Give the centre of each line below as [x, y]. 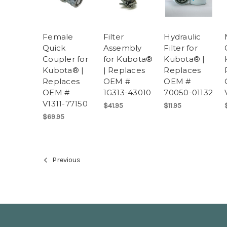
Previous [66, 160]
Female [58, 36]
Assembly [122, 48]
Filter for [181, 48]
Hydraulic [182, 36]
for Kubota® [128, 59]
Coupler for [65, 59]
